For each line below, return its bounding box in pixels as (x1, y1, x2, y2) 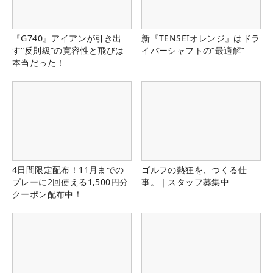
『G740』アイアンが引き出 (12, 32, 122, 44)
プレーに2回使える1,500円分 (12, 176, 129, 188)
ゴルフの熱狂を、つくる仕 (141, 164, 247, 176)
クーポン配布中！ (12, 188, 83, 200)
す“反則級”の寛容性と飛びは (12, 44, 124, 56)
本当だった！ (12, 56, 65, 68)
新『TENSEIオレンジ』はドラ (141, 32, 260, 44)
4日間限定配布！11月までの (12, 164, 124, 176)
